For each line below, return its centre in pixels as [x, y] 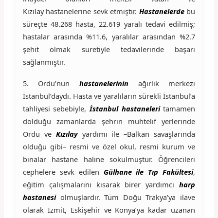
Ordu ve [39, 134]
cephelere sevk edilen [63, 172]
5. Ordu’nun [51, 83]
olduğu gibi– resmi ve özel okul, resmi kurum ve [109, 146]
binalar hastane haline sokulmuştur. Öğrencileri [109, 159]
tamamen [179, 108]
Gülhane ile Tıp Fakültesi [148, 172]
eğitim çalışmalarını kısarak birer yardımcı [101, 184]
